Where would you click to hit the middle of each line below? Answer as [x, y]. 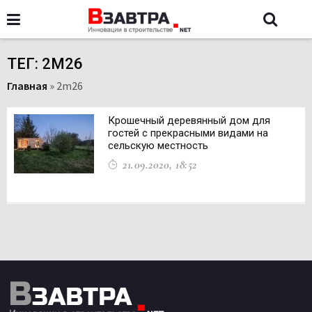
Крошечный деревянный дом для [189, 120]
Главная [27, 86]
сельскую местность [158, 146]
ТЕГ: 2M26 [45, 64]
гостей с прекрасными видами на [188, 133]
